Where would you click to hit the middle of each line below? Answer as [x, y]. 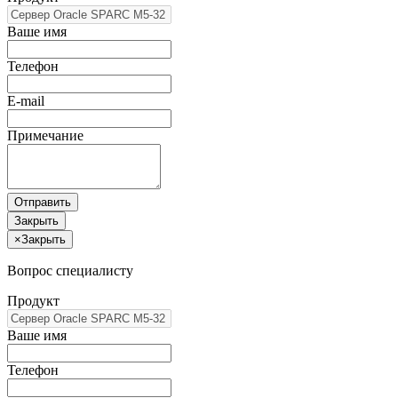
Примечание [45, 135]
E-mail [26, 100]
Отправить [43, 202]
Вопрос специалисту [70, 270]
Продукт [33, 300]
